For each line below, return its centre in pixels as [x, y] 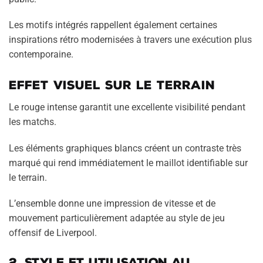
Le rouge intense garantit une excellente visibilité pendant [127, 107]
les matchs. [33, 122]
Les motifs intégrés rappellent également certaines [113, 25]
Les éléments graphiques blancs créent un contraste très [125, 148]
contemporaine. [41, 55]
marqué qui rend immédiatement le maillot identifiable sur [128, 163]
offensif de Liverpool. [53, 233]
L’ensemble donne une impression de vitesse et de [112, 204]
